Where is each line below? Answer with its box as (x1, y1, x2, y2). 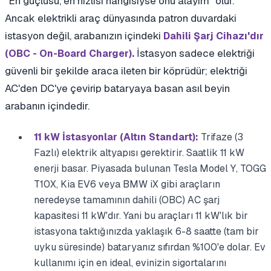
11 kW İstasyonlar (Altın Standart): (34, 131, 198, 144)
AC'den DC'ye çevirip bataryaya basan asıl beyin (5, 82, 230, 96)
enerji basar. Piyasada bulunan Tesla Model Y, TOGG (34, 162, 266, 175)
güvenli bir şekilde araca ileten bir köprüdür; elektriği (5, 64, 247, 78)
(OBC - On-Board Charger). (5, 47, 134, 60)
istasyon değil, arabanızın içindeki (5, 29, 163, 43)
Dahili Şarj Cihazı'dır (163, 30, 264, 43)
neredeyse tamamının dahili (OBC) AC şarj (34, 194, 220, 207)
